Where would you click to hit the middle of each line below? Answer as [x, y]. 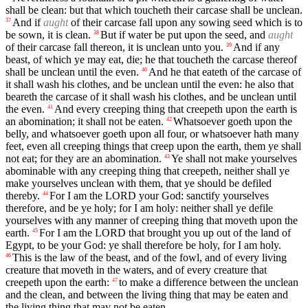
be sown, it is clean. [48, 35]
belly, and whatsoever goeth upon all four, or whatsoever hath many [152, 134]
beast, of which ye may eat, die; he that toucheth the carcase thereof [151, 60]
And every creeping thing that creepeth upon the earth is [176, 109]
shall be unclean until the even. [72, 72]
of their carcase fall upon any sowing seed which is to [187, 23]
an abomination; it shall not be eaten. [85, 122]
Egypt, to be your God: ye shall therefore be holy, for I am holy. [143, 245]
